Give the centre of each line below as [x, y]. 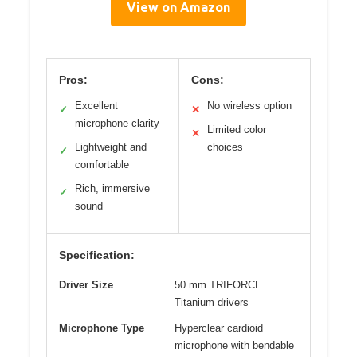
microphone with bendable [234, 346]
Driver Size [86, 285]
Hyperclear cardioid [219, 328]
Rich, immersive [112, 189]
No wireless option [249, 106]
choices [225, 147]
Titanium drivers [212, 303]
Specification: [97, 255]
